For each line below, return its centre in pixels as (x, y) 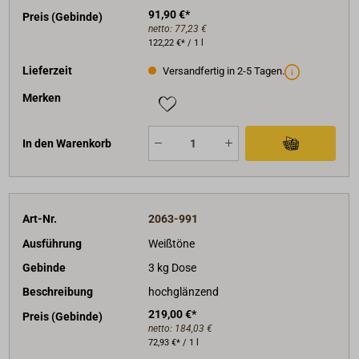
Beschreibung (58, 292)
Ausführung (52, 243)
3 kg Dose (172, 267)
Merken (42, 98)
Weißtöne (171, 243)
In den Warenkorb (67, 143)
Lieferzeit (48, 70)
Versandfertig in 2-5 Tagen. (222, 71)
